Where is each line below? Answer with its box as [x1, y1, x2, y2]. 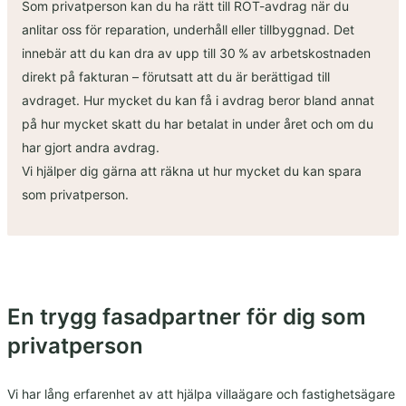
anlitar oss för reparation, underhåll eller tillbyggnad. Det [22, 22, 354, 38]
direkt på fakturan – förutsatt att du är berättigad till [22, 69, 330, 85]
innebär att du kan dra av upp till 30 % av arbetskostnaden [22, 45, 371, 62]
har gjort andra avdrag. [22, 140, 159, 156]
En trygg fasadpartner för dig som [7, 304, 366, 331]
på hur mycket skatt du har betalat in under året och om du [22, 116, 373, 132]
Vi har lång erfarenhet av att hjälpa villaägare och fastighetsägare [7, 386, 395, 402]
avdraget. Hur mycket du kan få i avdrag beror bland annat [22, 92, 374, 109]
